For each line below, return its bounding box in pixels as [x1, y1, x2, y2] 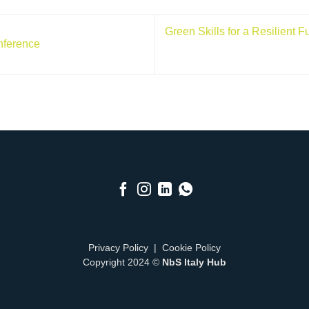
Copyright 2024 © [83, 257, 162, 268]
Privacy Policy [88, 242, 148, 253]
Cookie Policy [162, 242, 221, 253]
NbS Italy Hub [162, 257, 226, 268]
